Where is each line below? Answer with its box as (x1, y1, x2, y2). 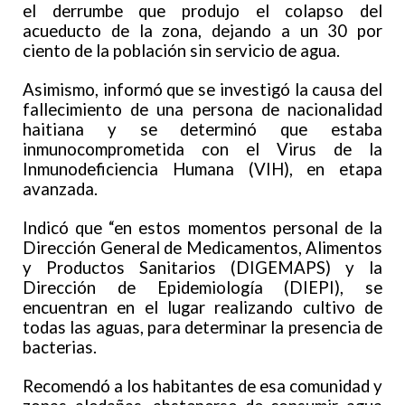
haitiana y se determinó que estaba (23, 119, 382, 140)
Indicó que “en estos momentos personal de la (23, 218, 382, 239)
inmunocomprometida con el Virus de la (23, 139, 382, 160)
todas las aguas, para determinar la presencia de (23, 317, 382, 338)
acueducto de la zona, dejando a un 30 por (23, 21, 382, 42)
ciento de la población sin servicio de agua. (23, 41, 340, 61)
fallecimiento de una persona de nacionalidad (23, 99, 382, 120)
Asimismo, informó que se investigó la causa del (23, 80, 382, 100)
